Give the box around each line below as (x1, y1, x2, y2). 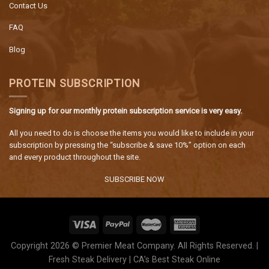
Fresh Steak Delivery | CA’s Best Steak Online (49, 254, 220, 265)
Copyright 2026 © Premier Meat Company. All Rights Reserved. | (11, 240, 258, 251)
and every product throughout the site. (9, 153, 141, 162)
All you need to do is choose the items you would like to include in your (9, 128, 254, 138)
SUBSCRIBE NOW (104, 175, 165, 184)
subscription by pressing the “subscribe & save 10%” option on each (9, 141, 246, 150)
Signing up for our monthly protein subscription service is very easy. (9, 106, 242, 116)
